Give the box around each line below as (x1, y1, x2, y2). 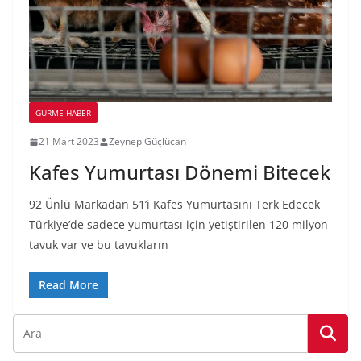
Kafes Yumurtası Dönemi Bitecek (29, 159, 330, 186)
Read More (39, 277, 98, 293)
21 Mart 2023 (39, 135, 99, 149)
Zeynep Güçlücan (109, 135, 186, 149)
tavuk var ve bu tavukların (29, 237, 168, 253)
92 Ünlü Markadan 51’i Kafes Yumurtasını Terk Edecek (29, 197, 320, 213)
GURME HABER (35, 107, 91, 119)
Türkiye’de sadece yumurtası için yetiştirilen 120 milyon (29, 217, 328, 233)
